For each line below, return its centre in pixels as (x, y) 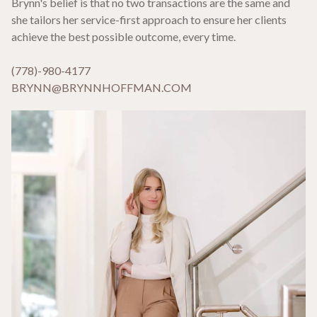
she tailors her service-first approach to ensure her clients (149, 19)
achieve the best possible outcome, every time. (123, 36)
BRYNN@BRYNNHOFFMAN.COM (102, 87)
